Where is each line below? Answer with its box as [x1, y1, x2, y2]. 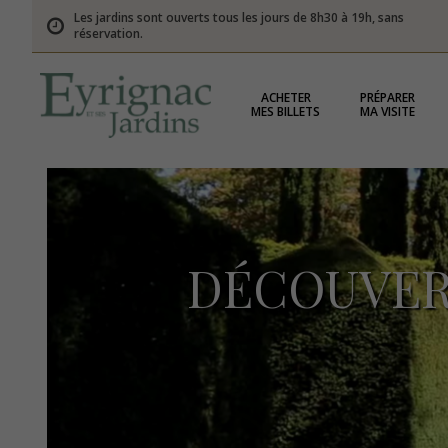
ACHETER [260, 89, 311, 106]
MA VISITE [360, 103, 416, 120]
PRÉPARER [360, 89, 416, 106]
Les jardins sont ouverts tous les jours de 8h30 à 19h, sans [74, 9, 404, 26]
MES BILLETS [251, 103, 321, 120]
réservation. [74, 25, 143, 42]
